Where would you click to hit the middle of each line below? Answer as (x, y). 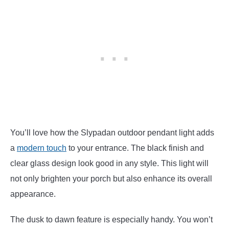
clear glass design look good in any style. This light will (109, 164)
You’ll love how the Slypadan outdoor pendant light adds (112, 133)
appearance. (33, 194)
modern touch (42, 148)
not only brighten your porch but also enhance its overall (111, 179)
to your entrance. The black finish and (135, 148)
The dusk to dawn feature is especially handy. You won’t (111, 220)
